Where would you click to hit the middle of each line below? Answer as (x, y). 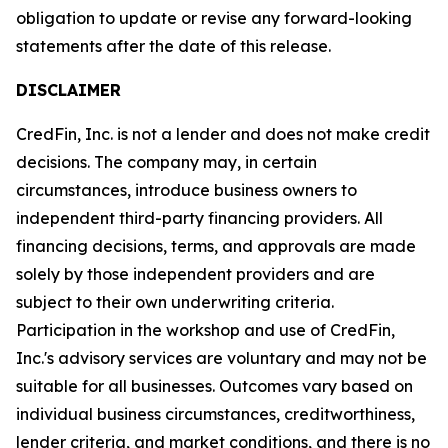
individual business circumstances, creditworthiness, (215, 414)
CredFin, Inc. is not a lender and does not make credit (223, 134)
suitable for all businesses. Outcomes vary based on (214, 386)
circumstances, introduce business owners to (186, 190)
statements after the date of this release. (173, 46)
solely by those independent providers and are (195, 274)
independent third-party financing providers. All (199, 218)
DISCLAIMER (68, 90)
